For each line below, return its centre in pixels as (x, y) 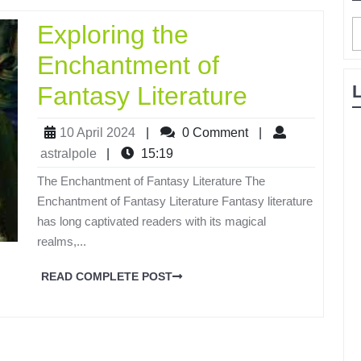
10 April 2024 (98, 132)
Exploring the (113, 34)
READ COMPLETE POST (107, 276)
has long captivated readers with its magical (151, 221)
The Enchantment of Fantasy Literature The (151, 180)
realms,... (62, 241)
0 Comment (214, 132)
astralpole (68, 153)
